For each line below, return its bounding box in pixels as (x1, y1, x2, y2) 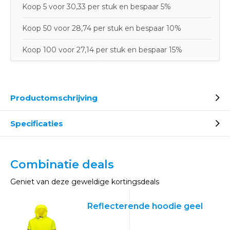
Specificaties (10, 119, 63, 128)
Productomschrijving (10, 93, 98, 103)
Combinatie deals (10, 158, 114, 171)
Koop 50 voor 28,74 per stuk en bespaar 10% (22, 24, 181, 33)
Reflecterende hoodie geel (87, 201, 203, 211)
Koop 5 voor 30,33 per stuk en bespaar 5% (22, 2, 171, 11)
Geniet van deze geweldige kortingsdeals (10, 177, 159, 186)
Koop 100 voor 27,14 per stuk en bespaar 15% (22, 45, 182, 54)
